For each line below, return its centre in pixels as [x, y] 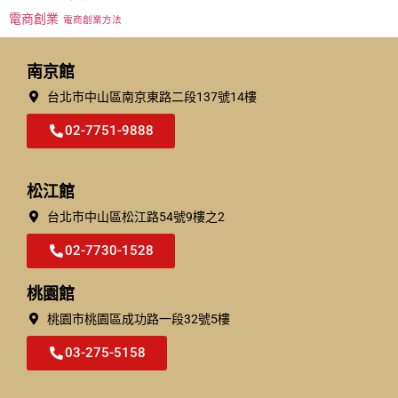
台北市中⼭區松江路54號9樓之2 [135, 216]
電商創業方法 [92, 20]
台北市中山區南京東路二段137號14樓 [151, 96]
